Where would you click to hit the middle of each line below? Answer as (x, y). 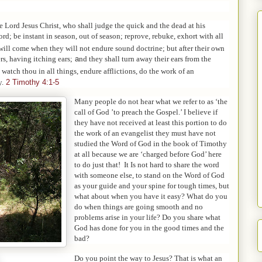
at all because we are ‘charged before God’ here (148, 154)
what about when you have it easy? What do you (151, 196)
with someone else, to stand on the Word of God (149, 175)
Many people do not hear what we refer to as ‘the (151, 102)
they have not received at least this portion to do (151, 123)
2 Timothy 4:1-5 (32, 82)
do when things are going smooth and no (139, 207)
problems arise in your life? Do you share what (147, 218)
